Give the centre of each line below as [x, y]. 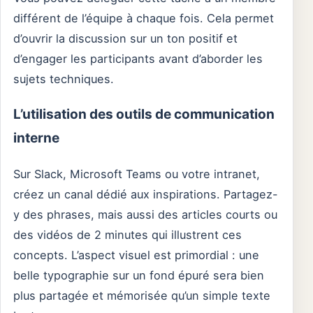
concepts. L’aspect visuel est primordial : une [136, 255]
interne [36, 138]
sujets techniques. [64, 79]
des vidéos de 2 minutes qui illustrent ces [128, 235]
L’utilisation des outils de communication [144, 115]
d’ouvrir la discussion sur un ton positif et [125, 38]
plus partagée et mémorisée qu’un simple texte [142, 296]
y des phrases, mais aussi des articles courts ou [145, 215]
